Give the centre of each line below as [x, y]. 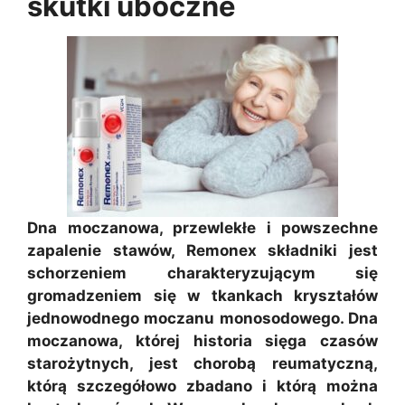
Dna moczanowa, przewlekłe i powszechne [202, 228]
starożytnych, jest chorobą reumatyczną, [202, 363]
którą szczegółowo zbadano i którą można [202, 386]
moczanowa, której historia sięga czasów [202, 341]
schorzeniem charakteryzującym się [202, 273]
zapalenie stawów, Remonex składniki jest [202, 250]
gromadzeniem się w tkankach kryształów [202, 296]
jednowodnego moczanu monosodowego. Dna [202, 318]
